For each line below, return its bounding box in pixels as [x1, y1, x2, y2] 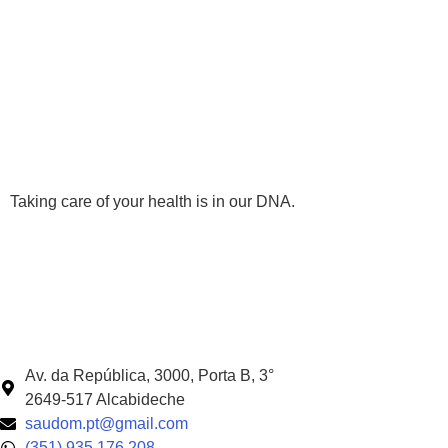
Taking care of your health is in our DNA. [10, 193, 295, 211]
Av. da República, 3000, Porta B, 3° [25, 366, 274, 384]
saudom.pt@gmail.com [25, 414, 188, 432]
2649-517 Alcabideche [25, 390, 185, 408]
